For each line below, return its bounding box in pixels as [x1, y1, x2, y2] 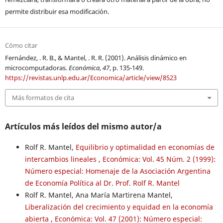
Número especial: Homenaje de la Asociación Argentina [24, 166, 211, 176]
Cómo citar [4, 41, 37, 50]
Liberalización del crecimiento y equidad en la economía [24, 202, 213, 212]
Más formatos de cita [12, 93, 74, 103]
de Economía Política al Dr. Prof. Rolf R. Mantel [24, 178, 180, 188]
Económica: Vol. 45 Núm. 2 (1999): [102, 154, 216, 164]
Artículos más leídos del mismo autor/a [4, 120, 162, 132]
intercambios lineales [24, 154, 99, 164]
